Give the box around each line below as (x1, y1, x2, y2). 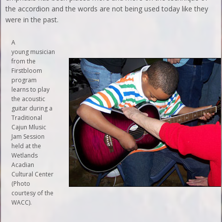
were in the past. (5, 14, 59, 24)
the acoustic (11, 94, 46, 103)
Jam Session (11, 132, 45, 141)
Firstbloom (11, 66, 43, 75)
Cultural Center (11, 169, 54, 178)
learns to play (11, 85, 50, 94)
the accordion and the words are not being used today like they (5, 3, 209, 13)
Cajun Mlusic (11, 122, 47, 131)
